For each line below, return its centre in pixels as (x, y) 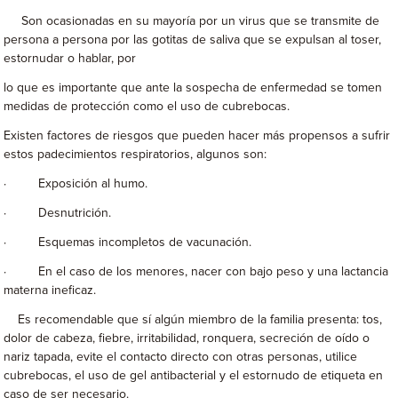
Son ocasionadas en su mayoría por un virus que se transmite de (192, 21)
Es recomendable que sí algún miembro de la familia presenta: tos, (193, 320)
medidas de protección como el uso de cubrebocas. (147, 107)
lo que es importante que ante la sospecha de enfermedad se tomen (193, 88)
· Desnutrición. (58, 213)
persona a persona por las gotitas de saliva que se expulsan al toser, (193, 40)
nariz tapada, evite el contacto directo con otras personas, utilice (181, 357)
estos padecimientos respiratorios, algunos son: (135, 155)
